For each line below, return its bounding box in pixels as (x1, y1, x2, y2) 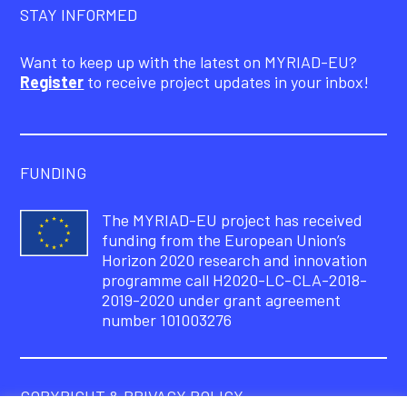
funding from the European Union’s (102, 230, 347, 251)
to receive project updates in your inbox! (84, 72, 370, 93)
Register (20, 72, 84, 93)
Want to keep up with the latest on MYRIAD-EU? (20, 52, 358, 73)
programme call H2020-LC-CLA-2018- (102, 270, 368, 291)
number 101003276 (102, 310, 233, 331)
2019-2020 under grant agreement (102, 290, 342, 311)
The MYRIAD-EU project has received (102, 210, 363, 231)
